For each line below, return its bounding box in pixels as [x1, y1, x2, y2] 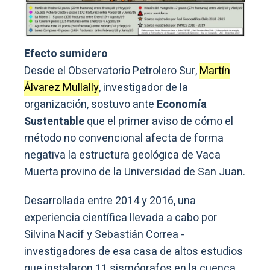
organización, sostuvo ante [24, 96, 157, 113]
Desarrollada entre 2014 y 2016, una [24, 193, 196, 210]
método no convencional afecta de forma [24, 130, 224, 147]
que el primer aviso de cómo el [84, 113, 233, 130]
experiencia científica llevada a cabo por [24, 210, 217, 227]
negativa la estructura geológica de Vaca [24, 147, 221, 164]
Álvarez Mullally [24, 80, 99, 96]
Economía [157, 96, 207, 113]
